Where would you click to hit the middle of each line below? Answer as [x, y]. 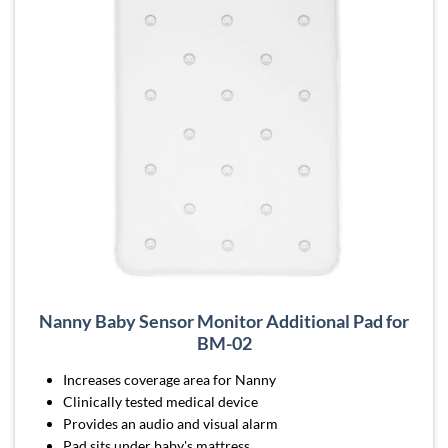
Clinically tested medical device [161, 402]
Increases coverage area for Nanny [170, 380]
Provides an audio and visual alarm [171, 424]
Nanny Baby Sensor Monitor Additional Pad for [224, 321]
